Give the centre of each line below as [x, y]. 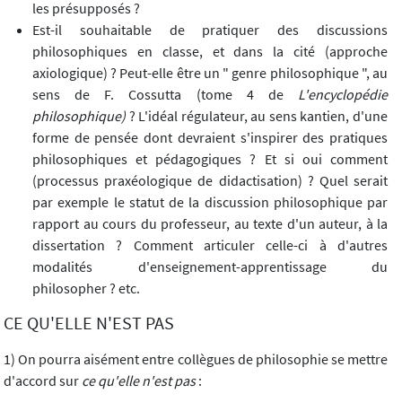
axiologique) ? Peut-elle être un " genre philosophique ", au [210, 73]
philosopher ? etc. [86, 288]
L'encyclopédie [343, 95]
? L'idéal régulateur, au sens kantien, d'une [258, 116]
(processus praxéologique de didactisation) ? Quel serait [210, 181]
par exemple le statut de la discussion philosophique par [210, 202]
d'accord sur [43, 381]
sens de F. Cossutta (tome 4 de [165, 95]
